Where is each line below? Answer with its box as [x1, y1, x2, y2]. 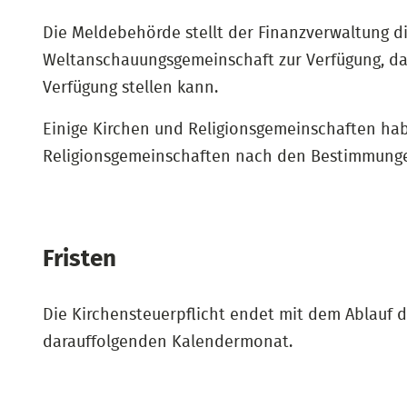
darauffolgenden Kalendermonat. [43, 334, 293, 351]
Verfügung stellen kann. [43, 80, 218, 96]
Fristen [43, 247, 116, 271]
